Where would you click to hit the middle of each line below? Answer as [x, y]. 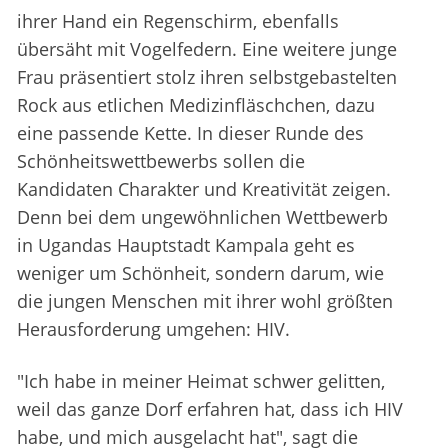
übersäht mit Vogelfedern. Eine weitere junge [207, 49]
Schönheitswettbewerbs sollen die [161, 161]
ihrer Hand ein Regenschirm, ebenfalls [178, 21]
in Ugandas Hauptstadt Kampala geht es [186, 245]
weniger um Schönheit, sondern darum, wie [200, 273]
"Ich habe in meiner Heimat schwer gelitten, [201, 381]
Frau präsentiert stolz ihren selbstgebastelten [207, 77]
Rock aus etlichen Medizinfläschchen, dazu [196, 105]
